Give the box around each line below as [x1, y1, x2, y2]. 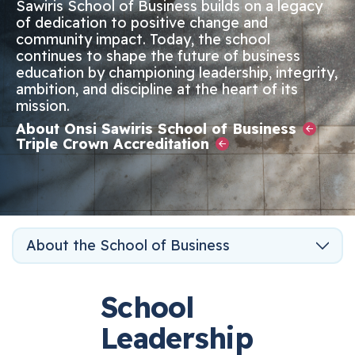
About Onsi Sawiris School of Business [28, 120, 308, 138]
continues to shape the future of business [28, 47, 312, 65]
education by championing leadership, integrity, [28, 63, 349, 82]
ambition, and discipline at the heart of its [28, 80, 310, 98]
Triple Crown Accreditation [28, 135, 221, 153]
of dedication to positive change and [28, 13, 280, 32]
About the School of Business [38, 236, 242, 254]
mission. [28, 97, 82, 115]
